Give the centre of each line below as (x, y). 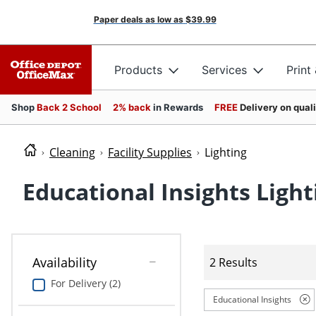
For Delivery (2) (85, 284)
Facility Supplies (150, 152)
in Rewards (178, 107)
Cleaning (72, 152)
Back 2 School (69, 107)
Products (138, 69)
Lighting (226, 152)
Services (224, 69)
